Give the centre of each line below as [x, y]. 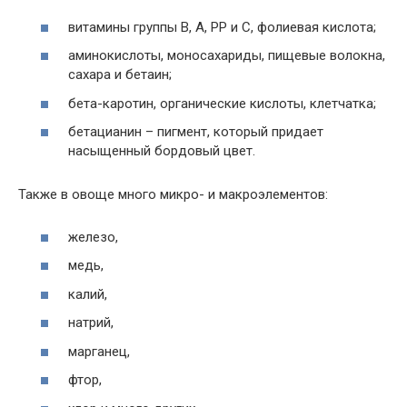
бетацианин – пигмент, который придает [196, 132]
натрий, [91, 323]
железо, [93, 237]
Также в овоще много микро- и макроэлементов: [173, 195]
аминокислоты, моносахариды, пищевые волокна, [227, 56]
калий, [88, 294]
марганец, [99, 351]
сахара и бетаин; [120, 75]
